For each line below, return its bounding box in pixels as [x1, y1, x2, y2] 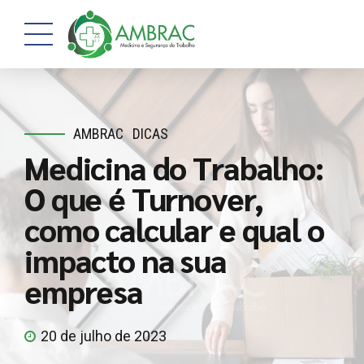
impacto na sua [24, 239, 227, 280]
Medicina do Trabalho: [24, 146, 323, 188]
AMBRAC [73, 125, 123, 142]
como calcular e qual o [24, 208, 324, 249]
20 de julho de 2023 [41, 327, 167, 345]
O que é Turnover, [24, 177, 263, 219]
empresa [24, 270, 143, 311]
